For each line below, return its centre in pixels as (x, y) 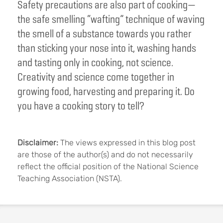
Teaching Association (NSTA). (70, 179)
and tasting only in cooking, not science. (95, 63)
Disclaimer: (38, 143)
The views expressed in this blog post (127, 143)
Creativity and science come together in (96, 77)
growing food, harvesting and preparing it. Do (106, 92)
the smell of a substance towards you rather (105, 34)
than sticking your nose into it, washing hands (107, 48)
